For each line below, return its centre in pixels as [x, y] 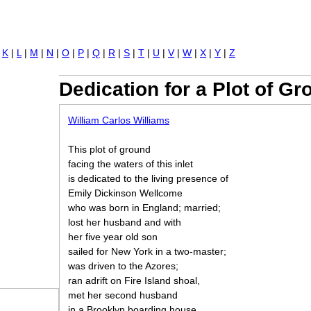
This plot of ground [109, 149]
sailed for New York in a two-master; [147, 251]
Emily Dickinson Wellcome [125, 193]
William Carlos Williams [119, 120]
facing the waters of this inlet [131, 164]
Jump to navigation [155, 24]
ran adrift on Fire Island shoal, [134, 280]
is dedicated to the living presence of [148, 178]
